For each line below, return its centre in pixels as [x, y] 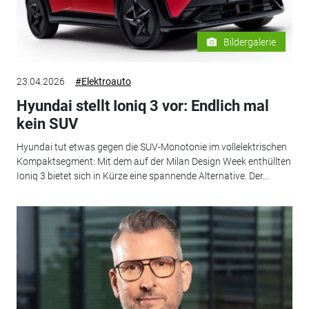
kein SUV [47, 123]
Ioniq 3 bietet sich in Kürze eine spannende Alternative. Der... [142, 176]
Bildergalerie [250, 42]
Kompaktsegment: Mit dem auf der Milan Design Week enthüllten [153, 162]
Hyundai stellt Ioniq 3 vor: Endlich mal [142, 106]
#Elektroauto [103, 81]
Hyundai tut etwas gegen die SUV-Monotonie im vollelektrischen [151, 147]
